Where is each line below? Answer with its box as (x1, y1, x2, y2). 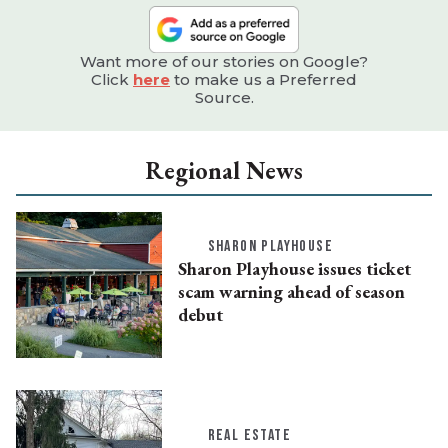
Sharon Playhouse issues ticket (177, 256, 411, 280)
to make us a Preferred (170, 70, 357, 90)
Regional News (145, 155, 303, 187)
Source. (194, 88, 254, 108)
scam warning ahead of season (177, 279, 405, 303)
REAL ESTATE (207, 425, 291, 445)
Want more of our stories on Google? (80, 52, 368, 72)
